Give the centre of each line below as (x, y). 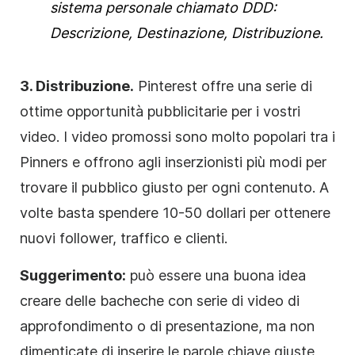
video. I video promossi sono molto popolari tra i (177, 136)
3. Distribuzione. (77, 86)
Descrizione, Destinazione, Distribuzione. (187, 32)
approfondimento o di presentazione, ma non (167, 326)
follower (86, 238)
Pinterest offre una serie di (223, 86)
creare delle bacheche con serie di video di (160, 300)
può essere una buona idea (216, 275)
